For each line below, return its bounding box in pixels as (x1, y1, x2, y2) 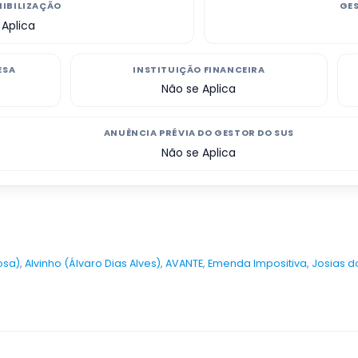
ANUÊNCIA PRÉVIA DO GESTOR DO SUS (103, 126, 295, 140)
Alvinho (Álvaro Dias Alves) (24, 256, 161, 270)
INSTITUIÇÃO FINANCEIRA (133, 62, 265, 76)
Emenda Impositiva (207, 256, 307, 270)
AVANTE (165, 256, 203, 270)
